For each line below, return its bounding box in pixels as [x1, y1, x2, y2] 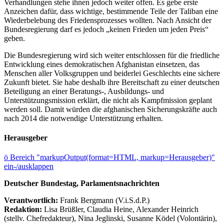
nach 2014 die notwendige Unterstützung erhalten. [4, 113, 163, 122]
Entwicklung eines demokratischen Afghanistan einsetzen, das [4, 59, 199, 68]
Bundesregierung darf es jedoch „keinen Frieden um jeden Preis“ [4, 24, 208, 33]
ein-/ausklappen [4, 162, 53, 171]
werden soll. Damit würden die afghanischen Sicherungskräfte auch [4, 104, 217, 113]
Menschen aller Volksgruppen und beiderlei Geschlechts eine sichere [4, 68, 220, 77]
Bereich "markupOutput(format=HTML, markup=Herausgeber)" [10, 153, 215, 162]
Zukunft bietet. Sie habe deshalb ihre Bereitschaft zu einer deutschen [4, 77, 219, 86]
